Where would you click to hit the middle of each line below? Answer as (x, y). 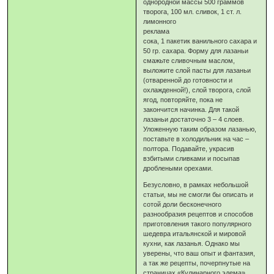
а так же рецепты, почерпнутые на (197, 263)
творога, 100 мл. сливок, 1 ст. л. (193, 12)
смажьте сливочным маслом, (189, 61)
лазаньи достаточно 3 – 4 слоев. (194, 120)
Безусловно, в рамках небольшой (196, 185)
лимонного (160, 22)
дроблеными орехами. (178, 168)
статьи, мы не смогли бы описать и (198, 195)
